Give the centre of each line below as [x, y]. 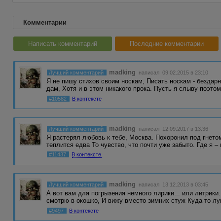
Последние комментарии [167, 44]
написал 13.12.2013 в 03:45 [173, 185]
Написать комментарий [63, 44]
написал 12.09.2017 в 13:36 [173, 129]
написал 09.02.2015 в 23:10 [173, 73]
